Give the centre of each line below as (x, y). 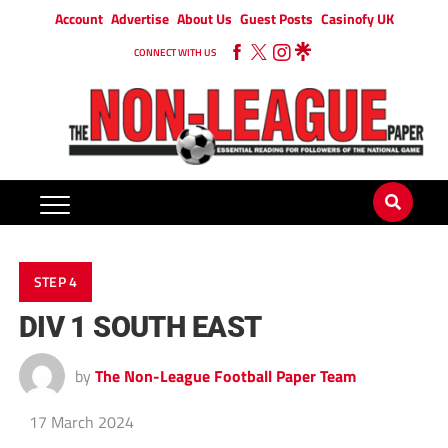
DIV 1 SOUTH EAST (140, 327)
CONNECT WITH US (175, 52)
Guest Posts (276, 18)
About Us (204, 18)
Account (78, 18)
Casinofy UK (357, 18)
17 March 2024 (81, 422)
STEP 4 (55, 282)
